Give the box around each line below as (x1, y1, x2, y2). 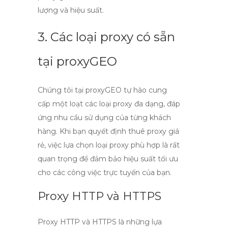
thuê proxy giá (128, 127, 179, 136)
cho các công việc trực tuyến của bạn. (38, 168, 172, 177)
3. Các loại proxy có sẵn (38, 30, 175, 44)
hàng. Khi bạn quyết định (38, 127, 128, 136)
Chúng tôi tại (38, 85, 85, 95)
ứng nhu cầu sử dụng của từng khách (38, 113, 171, 122)
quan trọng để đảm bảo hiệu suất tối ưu (38, 154, 178, 163)
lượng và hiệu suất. (38, 6, 104, 15)
